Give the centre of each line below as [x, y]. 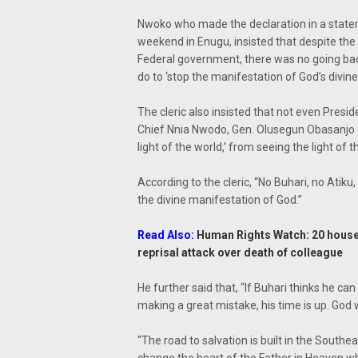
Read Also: [167, 235]
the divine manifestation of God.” [220, 200]
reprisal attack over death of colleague [240, 253]
